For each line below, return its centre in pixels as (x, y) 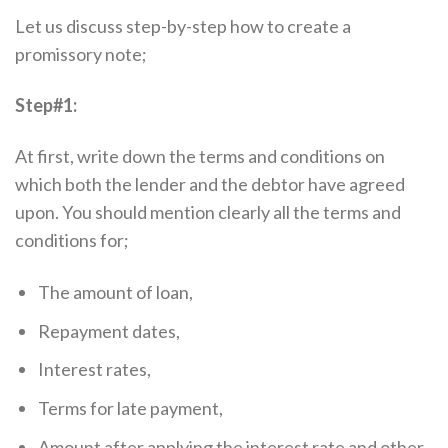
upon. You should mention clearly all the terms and (208, 212)
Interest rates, (95, 369)
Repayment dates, (109, 330)
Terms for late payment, (131, 408)
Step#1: (46, 105)
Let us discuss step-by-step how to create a (183, 25)
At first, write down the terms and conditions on (200, 156)
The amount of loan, (116, 291)
